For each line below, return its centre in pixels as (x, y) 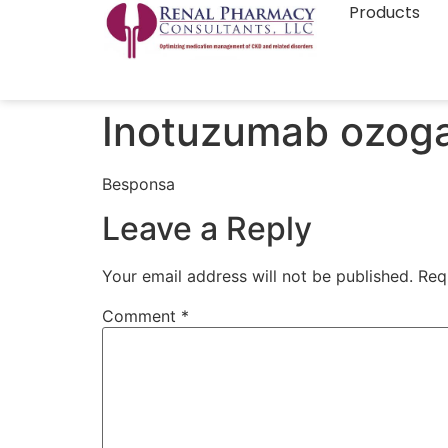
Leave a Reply (207, 229)
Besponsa (138, 184)
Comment (141, 316)
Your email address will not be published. (257, 276)
